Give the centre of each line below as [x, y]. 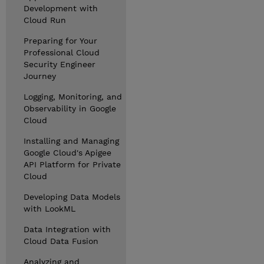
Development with [61, 8]
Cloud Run [45, 20]
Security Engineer [60, 64]
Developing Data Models [72, 197]
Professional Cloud [62, 52]
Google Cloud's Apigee [67, 153]
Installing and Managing [71, 141]
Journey [40, 76]
